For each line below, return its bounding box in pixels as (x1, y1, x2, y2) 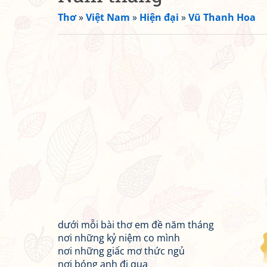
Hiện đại (139, 11, 179, 24)
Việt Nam (86, 11, 130, 24)
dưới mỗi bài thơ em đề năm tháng (58, 218, 214, 231)
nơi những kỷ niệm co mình (58, 231, 180, 244)
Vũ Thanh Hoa (188, 11, 256, 24)
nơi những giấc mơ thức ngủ (58, 244, 185, 257)
